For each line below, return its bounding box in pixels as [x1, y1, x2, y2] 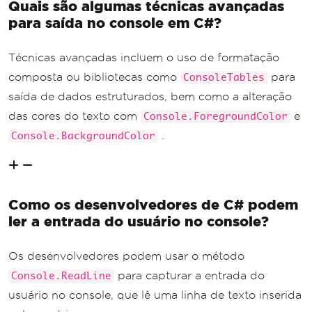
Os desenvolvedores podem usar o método [8, 249, 244, 262]
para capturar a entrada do [114, 269, 265, 281]
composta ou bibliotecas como [8, 70, 180, 83]
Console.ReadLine [11, 270, 111, 281]
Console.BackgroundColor [11, 130, 155, 141]
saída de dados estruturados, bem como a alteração [8, 90, 292, 102]
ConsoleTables [183, 72, 265, 83]
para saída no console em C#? [8, 14, 221, 31]
